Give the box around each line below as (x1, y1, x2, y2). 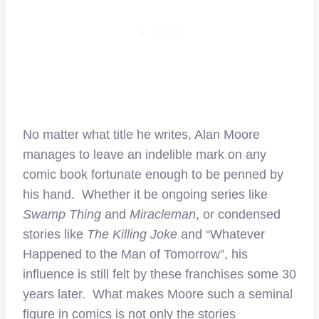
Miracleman (130, 206, 196, 221)
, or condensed (196, 206, 281, 221)
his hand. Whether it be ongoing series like (23, 187, 268, 202)
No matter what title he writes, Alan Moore (23, 127, 260, 142)
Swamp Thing (23, 206, 101, 221)
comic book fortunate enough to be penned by (23, 167, 283, 182)
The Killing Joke (87, 226, 177, 241)
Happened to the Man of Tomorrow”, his (23, 246, 248, 261)
